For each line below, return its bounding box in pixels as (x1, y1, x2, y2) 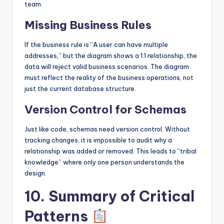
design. (24, 168, 46, 177)
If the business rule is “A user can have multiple (24, 40, 168, 48)
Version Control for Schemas (24, 102, 186, 116)
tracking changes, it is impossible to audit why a (24, 135, 172, 144)
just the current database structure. (24, 84, 136, 92)
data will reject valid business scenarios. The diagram (24, 62, 189, 70)
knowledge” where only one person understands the (24, 157, 184, 166)
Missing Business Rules (24, 17, 151, 32)
